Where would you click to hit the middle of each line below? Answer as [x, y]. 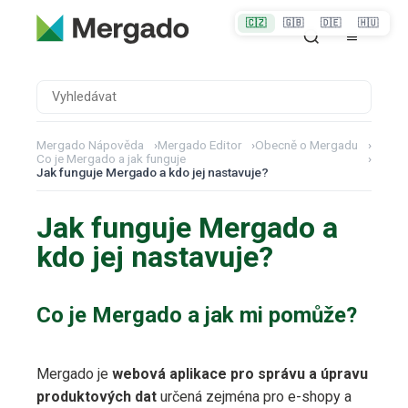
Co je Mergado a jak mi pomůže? [197, 316]
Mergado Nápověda [90, 145]
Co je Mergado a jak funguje [111, 159]
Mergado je [74, 374]
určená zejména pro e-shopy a [254, 397]
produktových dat [97, 397]
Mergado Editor [199, 145]
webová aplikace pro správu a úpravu [240, 374]
